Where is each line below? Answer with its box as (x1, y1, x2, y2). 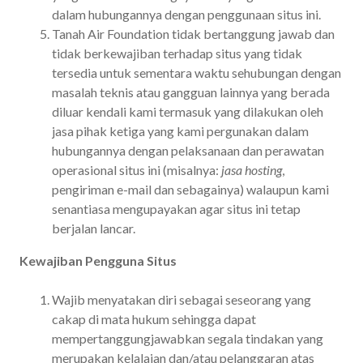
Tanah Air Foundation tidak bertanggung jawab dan (52, 25, 335, 41)
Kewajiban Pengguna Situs (19, 252, 177, 268)
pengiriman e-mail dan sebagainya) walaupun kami (52, 181, 329, 197)
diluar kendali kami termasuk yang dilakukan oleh (52, 103, 323, 119)
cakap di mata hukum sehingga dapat (52, 310, 256, 327)
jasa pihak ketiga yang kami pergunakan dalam (52, 122, 309, 139)
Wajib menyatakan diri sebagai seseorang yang (52, 291, 311, 307)
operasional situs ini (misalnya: (52, 161, 221, 177)
